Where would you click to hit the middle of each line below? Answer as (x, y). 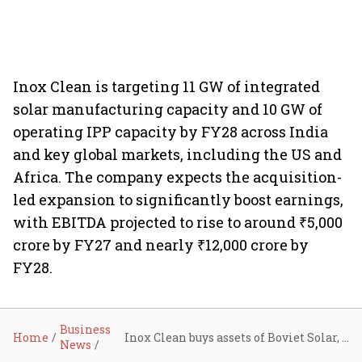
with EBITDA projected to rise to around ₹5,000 (178, 222)
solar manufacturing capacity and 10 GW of (168, 109)
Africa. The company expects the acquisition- (177, 177)
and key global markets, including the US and (177, 154)
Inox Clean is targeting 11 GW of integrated (166, 86)
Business (85, 329)
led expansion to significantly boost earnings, (178, 200)
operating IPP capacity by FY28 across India (170, 132)
